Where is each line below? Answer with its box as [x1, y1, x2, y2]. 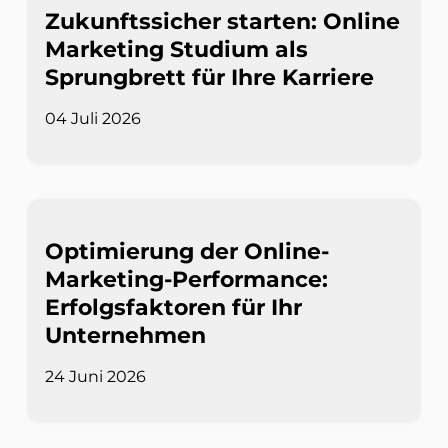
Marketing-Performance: [45, 266, 328, 294]
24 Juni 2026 [45, 367, 146, 387]
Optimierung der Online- [45, 238, 329, 266]
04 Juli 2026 [45, 109, 141, 129]
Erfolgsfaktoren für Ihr [45, 294, 302, 322]
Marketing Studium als [45, 36, 308, 64]
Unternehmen [45, 322, 206, 350]
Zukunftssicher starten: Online [45, 8, 400, 36]
